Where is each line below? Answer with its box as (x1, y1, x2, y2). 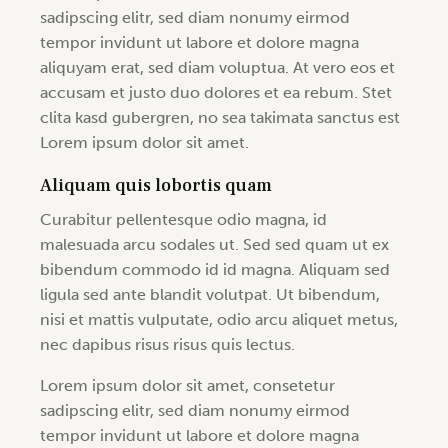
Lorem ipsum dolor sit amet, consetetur (40, 376, 335, 396)
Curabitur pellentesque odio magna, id (40, 210, 327, 230)
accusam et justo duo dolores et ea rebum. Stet (40, 83, 392, 103)
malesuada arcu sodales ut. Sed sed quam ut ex (40, 235, 389, 255)
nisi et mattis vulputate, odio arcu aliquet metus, (40, 310, 398, 330)
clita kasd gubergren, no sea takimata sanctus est (40, 108, 400, 128)
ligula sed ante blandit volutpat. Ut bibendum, (40, 285, 380, 305)
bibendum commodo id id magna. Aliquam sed (40, 260, 390, 280)
